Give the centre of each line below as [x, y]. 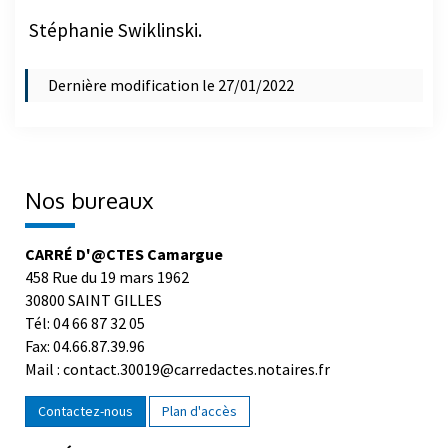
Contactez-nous [85, 411]
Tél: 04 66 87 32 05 [85, 323]
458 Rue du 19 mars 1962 [107, 277]
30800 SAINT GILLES [93, 300]
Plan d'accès [199, 411]
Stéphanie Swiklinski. [113, 30]
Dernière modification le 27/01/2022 [171, 85]
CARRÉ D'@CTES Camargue [124, 254]
